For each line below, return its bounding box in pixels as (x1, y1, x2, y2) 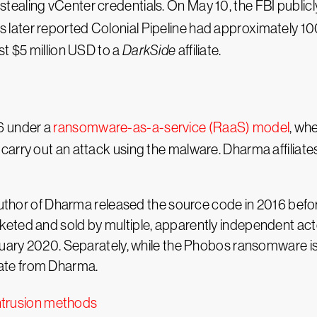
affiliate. (175, 42, 221, 58)
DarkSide (122, 42, 176, 58)
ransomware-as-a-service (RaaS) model (53, 120, 290, 135)
